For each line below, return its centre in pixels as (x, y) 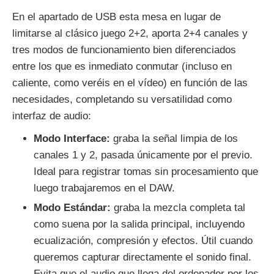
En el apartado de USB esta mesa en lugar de (117, 17)
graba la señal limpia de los (174, 139)
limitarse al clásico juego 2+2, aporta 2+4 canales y (130, 34)
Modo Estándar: (72, 208)
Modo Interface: (72, 139)
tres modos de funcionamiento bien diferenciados (124, 50)
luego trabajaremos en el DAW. (104, 188)
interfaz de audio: (52, 116)
